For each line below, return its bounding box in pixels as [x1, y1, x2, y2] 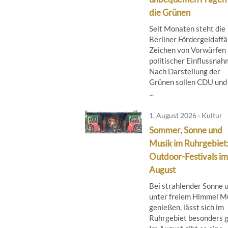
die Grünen [149, 7, 190, 18]
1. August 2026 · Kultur [149, 110, 222, 120]
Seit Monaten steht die [149, 23, 225, 33]
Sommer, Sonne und [149, 124, 222, 135]
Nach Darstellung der [149, 66, 220, 76]
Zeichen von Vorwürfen [149, 45, 226, 54]
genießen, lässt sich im [149, 202, 224, 212]
